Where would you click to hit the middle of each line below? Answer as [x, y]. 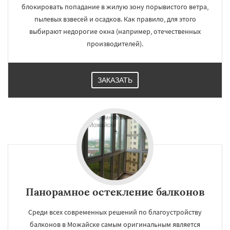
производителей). [115, 44]
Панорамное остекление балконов [115, 192]
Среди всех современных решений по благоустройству [115, 212]
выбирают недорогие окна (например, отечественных [115, 31]
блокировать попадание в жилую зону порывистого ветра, [115, 7]
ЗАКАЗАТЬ [115, 80]
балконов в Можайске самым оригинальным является [115, 224]
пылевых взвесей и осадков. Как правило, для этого [115, 19]
